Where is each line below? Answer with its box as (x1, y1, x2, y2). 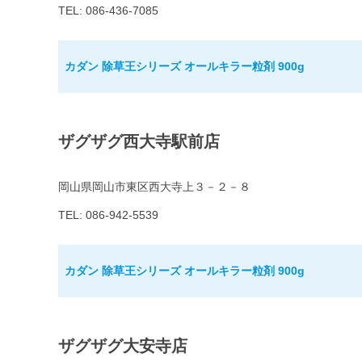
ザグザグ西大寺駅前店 (58, 133, 220, 151)
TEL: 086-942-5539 (58, 208, 158, 222)
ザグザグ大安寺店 (58, 337, 187, 356)
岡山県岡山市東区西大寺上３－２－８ (58, 180, 250, 194)
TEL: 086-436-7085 (58, 4, 158, 18)
